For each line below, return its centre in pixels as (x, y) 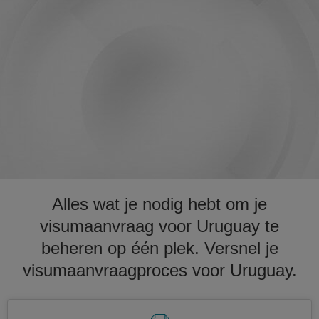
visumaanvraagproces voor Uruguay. (159, 270)
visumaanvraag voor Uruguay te (159, 226)
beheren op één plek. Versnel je (159, 248)
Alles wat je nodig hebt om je (159, 204)
